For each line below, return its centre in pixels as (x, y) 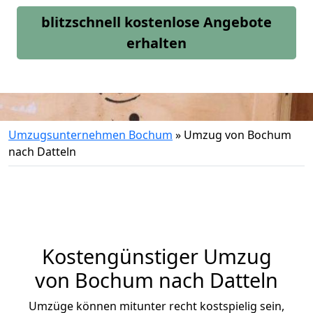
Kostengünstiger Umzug (156, 256)
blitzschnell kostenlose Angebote (156, 22)
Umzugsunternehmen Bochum (90, 135)
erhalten (156, 43)
